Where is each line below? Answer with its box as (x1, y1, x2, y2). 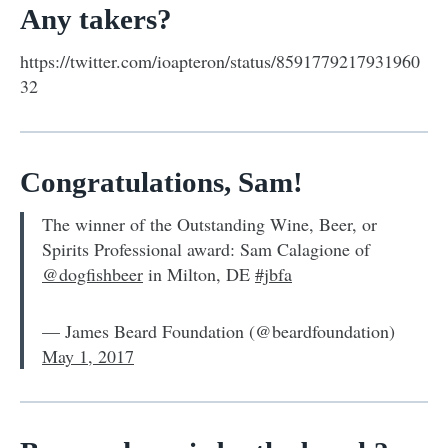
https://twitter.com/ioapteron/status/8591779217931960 (20, 48, 420, 73)
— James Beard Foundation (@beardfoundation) (42, 318, 395, 343)
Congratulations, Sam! (20, 165, 303, 198)
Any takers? (20, 2, 172, 35)
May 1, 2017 (42, 343, 134, 368)
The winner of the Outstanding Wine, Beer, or (42, 211, 377, 236)
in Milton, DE (143, 261, 255, 286)
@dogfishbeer (42, 261, 143, 286)
